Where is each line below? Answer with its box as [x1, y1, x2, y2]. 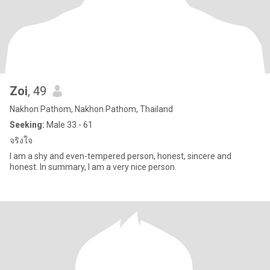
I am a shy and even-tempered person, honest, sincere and [10, 151, 231, 161]
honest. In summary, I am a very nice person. [10, 162, 177, 172]
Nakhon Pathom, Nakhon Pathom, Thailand [10, 104, 173, 114]
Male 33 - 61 [45, 120, 93, 130]
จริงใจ [10, 136, 33, 145]
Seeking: [10, 120, 45, 130]
